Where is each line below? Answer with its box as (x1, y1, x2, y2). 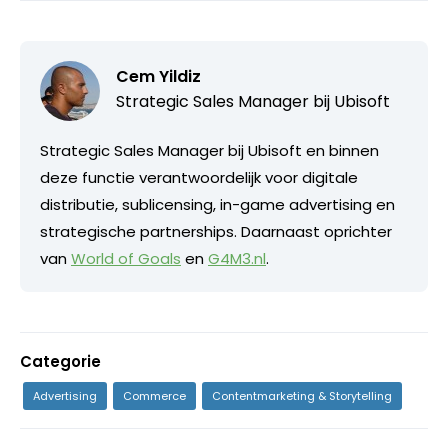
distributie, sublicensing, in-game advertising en (40, 193, 395, 215)
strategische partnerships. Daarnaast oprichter (40, 220, 392, 242)
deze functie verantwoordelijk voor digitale (40, 166, 358, 188)
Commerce (123, 387, 186, 404)
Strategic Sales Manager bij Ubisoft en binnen (40, 139, 379, 161)
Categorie (20, 350, 101, 372)
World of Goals (71, 247, 181, 269)
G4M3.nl (208, 247, 266, 269)
